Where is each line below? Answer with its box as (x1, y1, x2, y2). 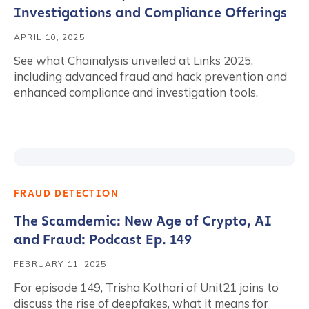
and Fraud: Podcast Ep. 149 (14, 231, 192, 248)
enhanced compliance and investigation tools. (14, 85, 258, 99)
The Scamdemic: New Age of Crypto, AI (14, 212, 272, 229)
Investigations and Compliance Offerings (14, 4, 287, 21)
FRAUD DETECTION (14, 188, 119, 199)
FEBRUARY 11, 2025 (14, 259, 107, 269)
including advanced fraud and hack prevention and (14, 69, 287, 83)
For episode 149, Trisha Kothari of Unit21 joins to (14, 280, 279, 295)
